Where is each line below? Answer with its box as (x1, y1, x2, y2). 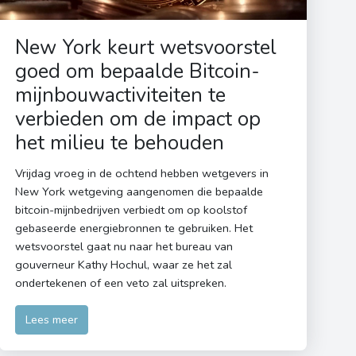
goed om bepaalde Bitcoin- (15, 58, 261, 86)
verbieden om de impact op (15, 106, 261, 133)
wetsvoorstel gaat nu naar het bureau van (15, 238, 234, 255)
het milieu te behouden (15, 130, 225, 157)
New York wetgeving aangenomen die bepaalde (15, 184, 264, 200)
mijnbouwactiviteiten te (15, 82, 226, 110)
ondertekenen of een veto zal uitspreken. (15, 275, 227, 292)
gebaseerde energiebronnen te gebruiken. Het (15, 220, 253, 237)
